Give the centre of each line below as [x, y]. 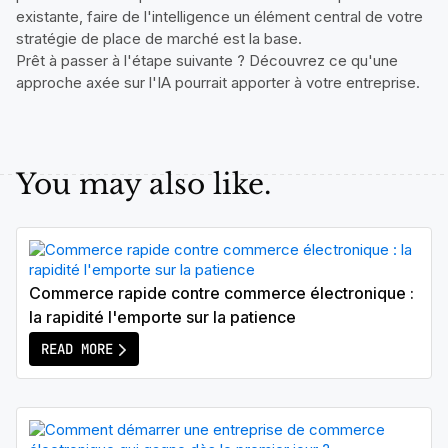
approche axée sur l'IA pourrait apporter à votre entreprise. [218, 82]
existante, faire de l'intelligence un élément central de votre [219, 16]
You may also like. [143, 184]
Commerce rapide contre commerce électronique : [221, 292]
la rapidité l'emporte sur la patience [162, 316]
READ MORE [77, 349]
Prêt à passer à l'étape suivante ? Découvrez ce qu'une [207, 60]
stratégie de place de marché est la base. [159, 38]
